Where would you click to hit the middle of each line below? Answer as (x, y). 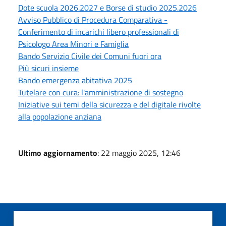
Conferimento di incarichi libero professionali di (99, 32)
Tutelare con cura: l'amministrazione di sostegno (101, 92)
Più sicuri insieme (48, 68)
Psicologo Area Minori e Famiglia (73, 44)
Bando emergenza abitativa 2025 (75, 80)
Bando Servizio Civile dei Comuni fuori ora (90, 56)
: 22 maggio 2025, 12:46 (139, 153)
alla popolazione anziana (60, 116)
